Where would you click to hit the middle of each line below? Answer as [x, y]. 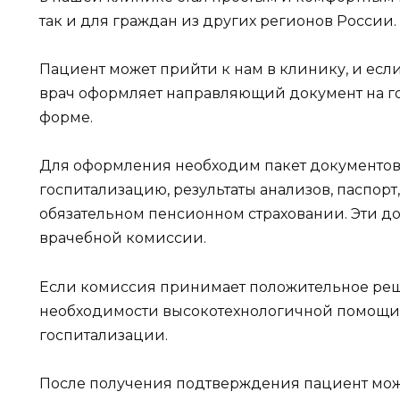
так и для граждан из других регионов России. [218, 21]
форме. [66, 118]
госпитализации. [104, 335]
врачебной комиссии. [123, 238]
